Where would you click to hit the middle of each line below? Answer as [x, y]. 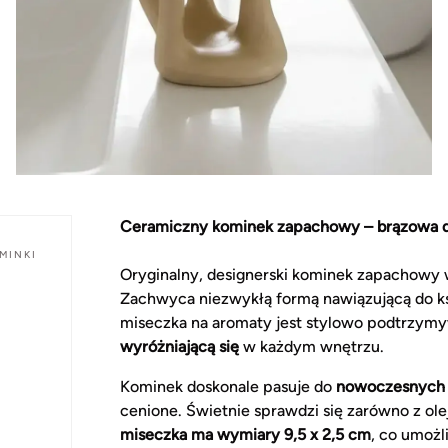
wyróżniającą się [179, 346]
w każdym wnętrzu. [311, 346]
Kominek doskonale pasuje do [228, 386]
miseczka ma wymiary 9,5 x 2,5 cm [245, 434]
